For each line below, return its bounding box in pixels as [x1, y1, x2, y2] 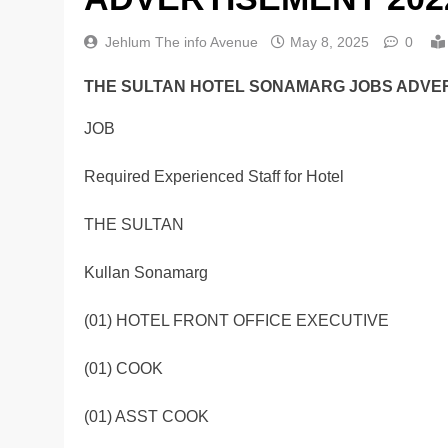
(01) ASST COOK [84, 408, 209, 426]
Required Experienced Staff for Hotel [84, 168, 344, 186]
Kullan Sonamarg [84, 264, 208, 282]
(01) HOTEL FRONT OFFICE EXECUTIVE [84, 312, 389, 330]
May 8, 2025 [290, 33, 369, 50]
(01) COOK [84, 360, 163, 378]
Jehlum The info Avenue [105, 33, 258, 50]
